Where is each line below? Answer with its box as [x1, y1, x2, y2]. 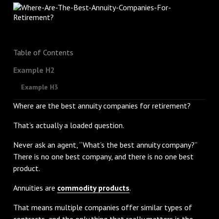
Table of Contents [13, 47, 73, 57]
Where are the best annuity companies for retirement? [13, 100, 191, 110]
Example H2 [13, 65, 55, 75]
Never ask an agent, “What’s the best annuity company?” [13, 139, 197, 150]
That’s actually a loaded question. [13, 120, 124, 130]
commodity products [57, 182, 130, 193]
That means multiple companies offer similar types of [13, 202, 192, 212]
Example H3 [21, 82, 58, 91]
